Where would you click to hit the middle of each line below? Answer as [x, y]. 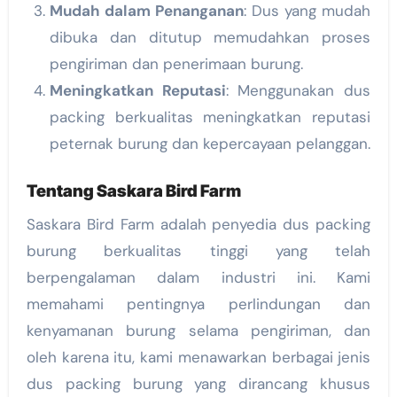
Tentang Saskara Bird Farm [133, 191]
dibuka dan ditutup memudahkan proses [210, 38]
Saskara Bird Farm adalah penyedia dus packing [198, 224]
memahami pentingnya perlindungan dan [198, 304]
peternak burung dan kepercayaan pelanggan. [210, 144]
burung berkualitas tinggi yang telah [198, 250]
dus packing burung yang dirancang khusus [198, 383]
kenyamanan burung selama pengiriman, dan [198, 330]
